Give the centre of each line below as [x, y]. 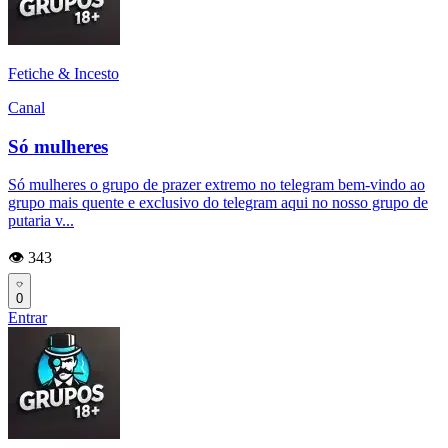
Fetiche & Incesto [63, 73]
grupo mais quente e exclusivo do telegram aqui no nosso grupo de [218, 203]
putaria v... [41, 221]
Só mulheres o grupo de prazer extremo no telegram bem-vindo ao [216, 185]
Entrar [27, 318]
